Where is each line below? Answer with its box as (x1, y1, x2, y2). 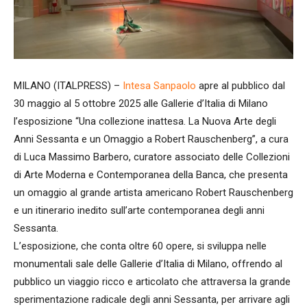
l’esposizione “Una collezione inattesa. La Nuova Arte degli (14, 114, 276, 127)
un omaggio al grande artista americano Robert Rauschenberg (14, 186, 293, 199)
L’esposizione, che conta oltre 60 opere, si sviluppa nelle (14, 239, 267, 252)
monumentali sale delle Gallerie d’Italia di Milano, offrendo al (14, 257, 282, 270)
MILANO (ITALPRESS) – (14, 79, 123, 92)
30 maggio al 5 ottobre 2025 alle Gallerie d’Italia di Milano (14, 97, 268, 110)
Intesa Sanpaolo (123, 79, 196, 92)
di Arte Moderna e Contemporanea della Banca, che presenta (14, 168, 288, 181)
